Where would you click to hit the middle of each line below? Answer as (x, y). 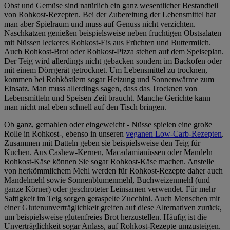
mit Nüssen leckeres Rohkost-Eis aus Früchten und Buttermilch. (108, 43)
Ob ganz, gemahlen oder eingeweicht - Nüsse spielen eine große (108, 125)
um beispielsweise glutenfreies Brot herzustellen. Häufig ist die (106, 217)
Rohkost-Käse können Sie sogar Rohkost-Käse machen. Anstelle (109, 162)
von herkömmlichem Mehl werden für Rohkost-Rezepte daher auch (113, 171)
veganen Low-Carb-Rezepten (174, 134)
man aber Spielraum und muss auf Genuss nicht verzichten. (100, 24)
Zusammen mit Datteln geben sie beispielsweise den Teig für (102, 143)
